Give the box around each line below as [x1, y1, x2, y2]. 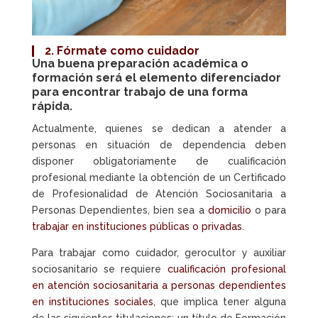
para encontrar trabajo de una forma [31, 85, 248, 99]
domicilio [207, 204, 251, 216]
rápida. [31, 99, 72, 114]
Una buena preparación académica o [31, 57, 248, 71]
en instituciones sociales [31, 296, 153, 308]
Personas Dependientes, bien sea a [31, 204, 208, 216]
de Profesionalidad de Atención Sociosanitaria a [31, 188, 287, 200]
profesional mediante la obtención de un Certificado [31, 172, 287, 184]
